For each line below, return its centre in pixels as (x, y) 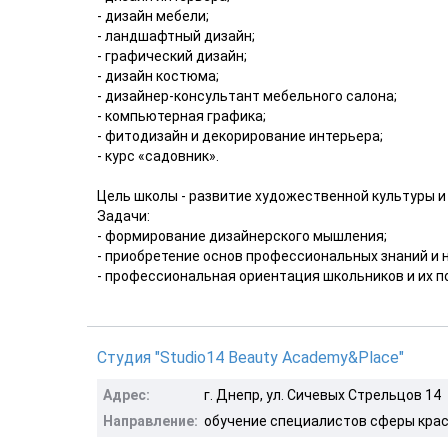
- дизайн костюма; (158, 75)
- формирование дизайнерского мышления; (242, 235)
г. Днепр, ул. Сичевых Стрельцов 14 (322, 394)
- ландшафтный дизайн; (176, 35)
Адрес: (126, 394)
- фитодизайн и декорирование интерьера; (240, 135)
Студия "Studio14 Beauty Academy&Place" (250, 357)
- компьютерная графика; (181, 115)
